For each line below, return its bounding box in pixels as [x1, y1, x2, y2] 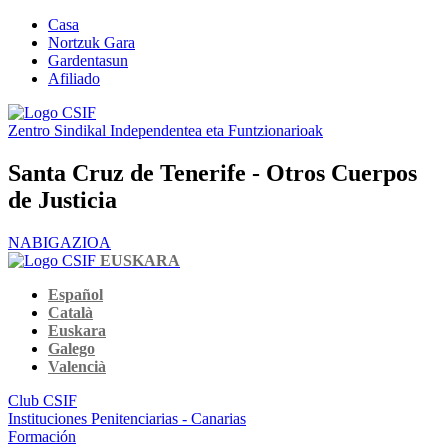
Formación [8, 427, 76, 445]
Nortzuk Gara [48, 34, 135, 51]
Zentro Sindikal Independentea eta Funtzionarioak [8, 122, 323, 139]
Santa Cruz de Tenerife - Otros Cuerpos [8, 159, 417, 186]
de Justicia [8, 186, 117, 213]
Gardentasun [48, 52, 128, 69]
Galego [48, 339, 95, 357]
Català [48, 303, 93, 321]
